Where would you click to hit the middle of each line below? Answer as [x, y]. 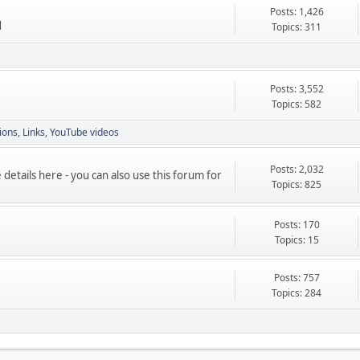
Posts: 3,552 [297, 89]
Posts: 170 [297, 225]
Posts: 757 [297, 278]
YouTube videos [84, 133]
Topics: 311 [297, 27]
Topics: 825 [297, 184]
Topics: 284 [297, 293]
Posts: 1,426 [297, 12]
